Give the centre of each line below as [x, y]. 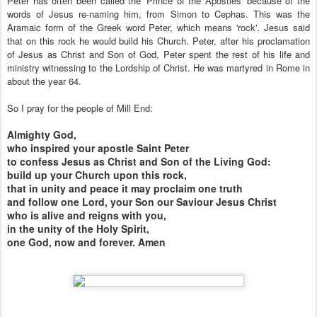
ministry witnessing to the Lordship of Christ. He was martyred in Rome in [158, 68]
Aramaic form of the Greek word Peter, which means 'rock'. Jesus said [158, 27]
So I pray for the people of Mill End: [80, 108]
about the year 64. [46, 81]
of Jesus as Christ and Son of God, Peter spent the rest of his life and [158, 54]
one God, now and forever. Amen [86, 242]
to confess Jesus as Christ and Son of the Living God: [139, 161]
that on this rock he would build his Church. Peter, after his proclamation [158, 41]
